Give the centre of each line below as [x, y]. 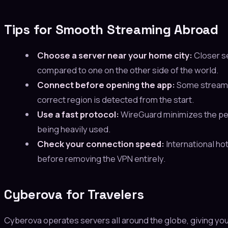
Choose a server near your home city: [115, 55]
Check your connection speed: [101, 144]
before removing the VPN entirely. [101, 159]
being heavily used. [74, 129]
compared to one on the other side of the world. [127, 70]
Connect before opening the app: [106, 85]
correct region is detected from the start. [115, 100]
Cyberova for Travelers [74, 194]
